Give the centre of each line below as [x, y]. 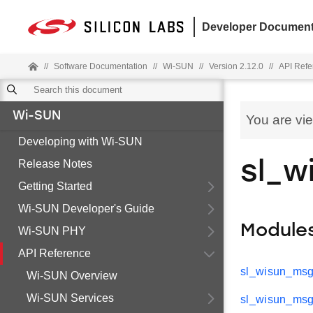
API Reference [54, 253]
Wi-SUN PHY [52, 231]
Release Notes [55, 164]
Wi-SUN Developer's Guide [86, 209]
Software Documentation [101, 66]
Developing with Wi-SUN [80, 141]
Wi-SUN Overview [72, 276]
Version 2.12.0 [236, 66]
